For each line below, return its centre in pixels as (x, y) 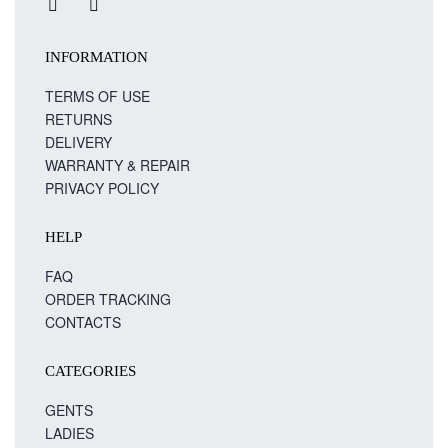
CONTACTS (83, 321)
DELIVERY (78, 141)
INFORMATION (96, 56)
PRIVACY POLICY (102, 187)
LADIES (69, 432)
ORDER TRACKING (108, 298)
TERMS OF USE (97, 95)
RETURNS (78, 118)
